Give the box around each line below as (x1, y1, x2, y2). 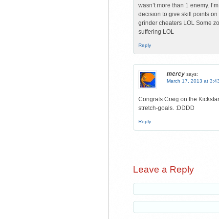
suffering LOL (138, 28, 174, 35)
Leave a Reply (133, 164, 194, 175)
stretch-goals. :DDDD (138, 105, 195, 111)
